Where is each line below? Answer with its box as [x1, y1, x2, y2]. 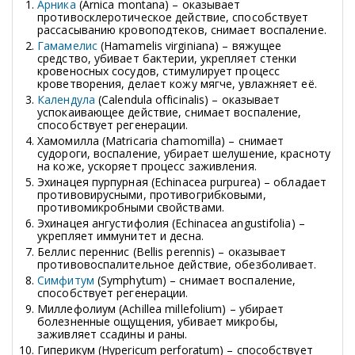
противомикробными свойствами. [37, 199, 224, 215]
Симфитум [37, 272, 97, 288]
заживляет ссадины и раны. [37, 326, 188, 342]
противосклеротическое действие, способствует [37, 9, 309, 25]
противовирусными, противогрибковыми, [37, 186, 266, 202]
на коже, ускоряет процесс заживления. [37, 158, 257, 174]
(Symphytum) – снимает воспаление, [97, 272, 296, 288]
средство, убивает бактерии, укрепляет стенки [37, 50, 297, 66]
